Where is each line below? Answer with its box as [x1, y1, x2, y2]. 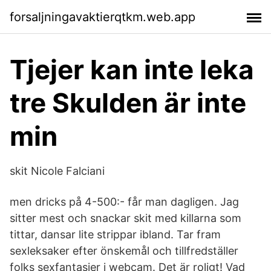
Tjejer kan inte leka [10, 53, 254, 86]
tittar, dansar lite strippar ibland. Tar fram [10, 228, 221, 241]
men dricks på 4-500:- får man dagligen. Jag [10, 195, 239, 208]
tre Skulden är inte [10, 87, 246, 119]
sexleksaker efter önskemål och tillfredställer [10, 244, 238, 257]
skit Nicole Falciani [10, 165, 105, 177]
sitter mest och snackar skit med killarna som [10, 212, 241, 224]
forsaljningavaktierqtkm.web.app [10, 9, 195, 24]
